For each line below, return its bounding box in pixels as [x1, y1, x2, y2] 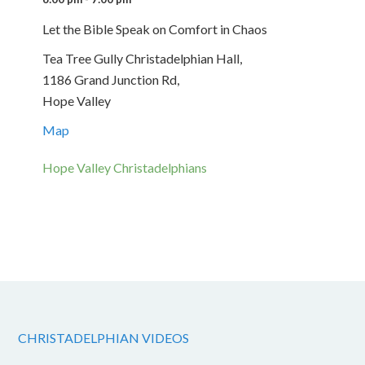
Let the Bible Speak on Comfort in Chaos [42, 21, 268, 37]
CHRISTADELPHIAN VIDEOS [18, 330, 190, 345]
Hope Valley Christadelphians [42, 160, 208, 175]
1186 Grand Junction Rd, [42, 72, 180, 87]
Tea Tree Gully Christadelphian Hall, [42, 51, 243, 66]
